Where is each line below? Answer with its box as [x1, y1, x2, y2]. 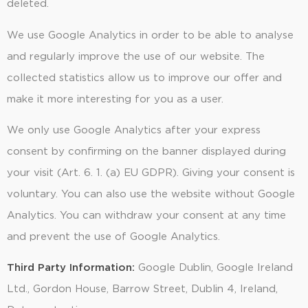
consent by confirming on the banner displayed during [7, 146, 286, 157]
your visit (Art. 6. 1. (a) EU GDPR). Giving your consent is [7, 168, 295, 179]
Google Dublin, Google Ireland [135, 263, 293, 274]
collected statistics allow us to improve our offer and [7, 72, 282, 83]
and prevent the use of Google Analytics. [7, 232, 220, 243]
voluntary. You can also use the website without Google [7, 189, 295, 200]
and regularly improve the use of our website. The [7, 51, 265, 62]
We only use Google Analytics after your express [7, 125, 261, 136]
